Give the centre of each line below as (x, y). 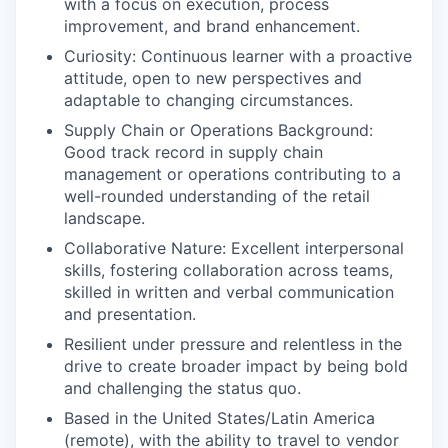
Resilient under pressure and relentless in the (233, 344)
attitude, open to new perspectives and (213, 78)
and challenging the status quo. (182, 388)
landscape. (104, 218)
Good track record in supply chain (193, 152)
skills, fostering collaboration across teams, (228, 270)
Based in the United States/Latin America (219, 418)
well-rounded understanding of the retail (217, 196)
